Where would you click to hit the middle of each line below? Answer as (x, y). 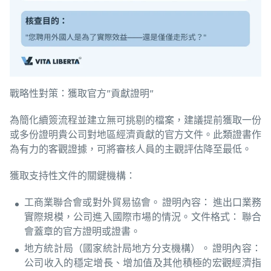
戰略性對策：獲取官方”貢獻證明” (82, 94)
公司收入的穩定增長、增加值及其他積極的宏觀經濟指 (143, 263)
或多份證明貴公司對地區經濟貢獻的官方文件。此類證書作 (135, 135)
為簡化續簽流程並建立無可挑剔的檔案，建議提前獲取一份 (135, 120)
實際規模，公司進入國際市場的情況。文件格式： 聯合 (143, 217)
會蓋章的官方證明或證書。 (82, 232)
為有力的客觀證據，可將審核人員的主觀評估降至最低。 (131, 149)
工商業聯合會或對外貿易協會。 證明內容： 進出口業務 (143, 203)
